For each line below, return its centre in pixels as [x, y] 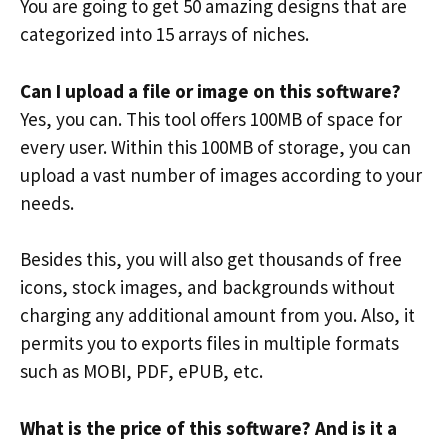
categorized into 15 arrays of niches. [164, 34]
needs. [47, 202]
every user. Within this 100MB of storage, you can [215, 146]
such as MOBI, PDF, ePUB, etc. [141, 371]
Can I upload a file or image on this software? [210, 90]
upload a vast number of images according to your [221, 174]
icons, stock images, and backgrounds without [207, 287]
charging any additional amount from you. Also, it [217, 315]
